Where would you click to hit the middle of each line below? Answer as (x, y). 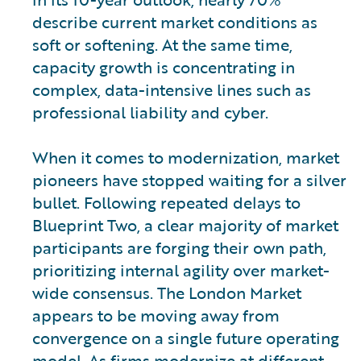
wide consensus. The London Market (167, 292)
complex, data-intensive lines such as (172, 89)
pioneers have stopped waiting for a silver (189, 179)
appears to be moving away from (156, 315)
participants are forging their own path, (179, 247)
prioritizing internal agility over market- (181, 270)
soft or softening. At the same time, (162, 44)
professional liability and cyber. (150, 112)
